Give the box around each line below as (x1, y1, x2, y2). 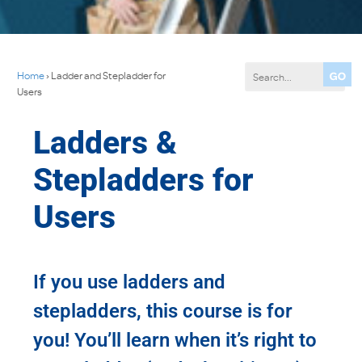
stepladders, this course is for (33, 300, 293, 323)
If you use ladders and (33, 271, 226, 294)
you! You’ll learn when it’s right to (33, 329, 318, 352)
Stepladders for (33, 161, 255, 199)
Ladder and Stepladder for (51, 68, 166, 82)
